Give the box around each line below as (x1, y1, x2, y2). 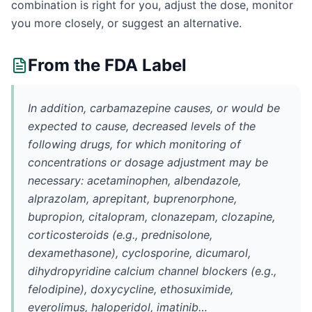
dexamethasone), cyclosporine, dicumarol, (28, 246, 251, 260)
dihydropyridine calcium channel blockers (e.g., (28, 264, 276, 278)
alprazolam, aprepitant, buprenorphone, (28, 192, 237, 205)
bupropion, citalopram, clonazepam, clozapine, (28, 210, 275, 224)
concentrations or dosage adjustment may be (28, 155, 268, 169)
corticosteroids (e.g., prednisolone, (28, 228, 212, 242)
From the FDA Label (28, 55, 187, 75)
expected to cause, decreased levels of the (28, 119, 256, 133)
